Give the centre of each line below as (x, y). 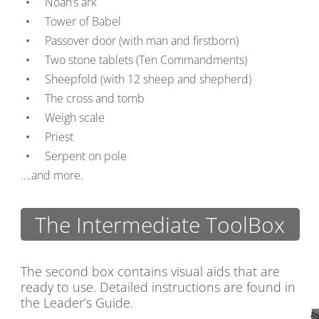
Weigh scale (75, 117)
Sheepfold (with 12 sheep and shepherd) (148, 79)
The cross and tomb (95, 98)
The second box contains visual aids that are (150, 271)
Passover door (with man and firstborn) (142, 41)
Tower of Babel (83, 21)
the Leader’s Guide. (77, 303)
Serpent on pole (86, 156)
